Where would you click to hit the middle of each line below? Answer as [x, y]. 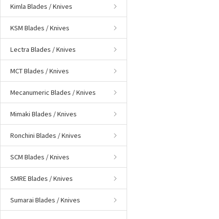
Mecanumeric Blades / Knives [53, 92]
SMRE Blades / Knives [42, 178]
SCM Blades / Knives [40, 157]
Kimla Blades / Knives [41, 6]
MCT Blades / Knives [40, 71]
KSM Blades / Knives [40, 28]
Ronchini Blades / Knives [46, 135]
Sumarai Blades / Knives [45, 200]
